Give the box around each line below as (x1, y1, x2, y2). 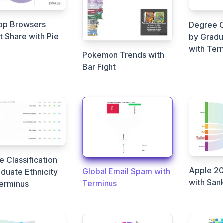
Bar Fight (82, 61, 116, 72)
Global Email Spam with (82, 166, 171, 176)
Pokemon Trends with (82, 49, 165, 60)
